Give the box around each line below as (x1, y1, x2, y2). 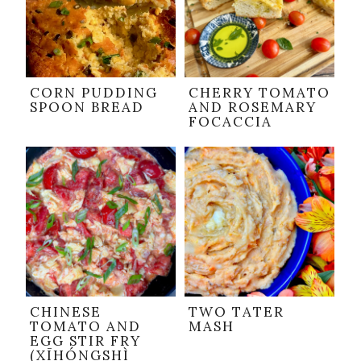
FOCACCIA (189, 113, 272, 131)
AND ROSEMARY (189, 98, 317, 117)
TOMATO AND (30, 317, 141, 336)
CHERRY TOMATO (189, 84, 330, 102)
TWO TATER (189, 303, 284, 322)
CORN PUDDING (30, 84, 158, 102)
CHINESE (30, 303, 102, 322)
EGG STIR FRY (30, 332, 141, 351)
